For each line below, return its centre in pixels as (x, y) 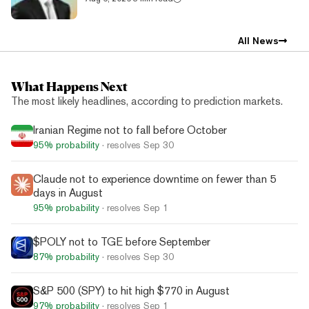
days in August (68, 192)
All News (258, 40)
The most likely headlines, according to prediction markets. (147, 101)
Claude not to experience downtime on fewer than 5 (154, 179)
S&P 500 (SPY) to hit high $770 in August (131, 290)
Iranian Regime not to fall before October (130, 130)
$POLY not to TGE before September (122, 241)
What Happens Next (69, 86)
